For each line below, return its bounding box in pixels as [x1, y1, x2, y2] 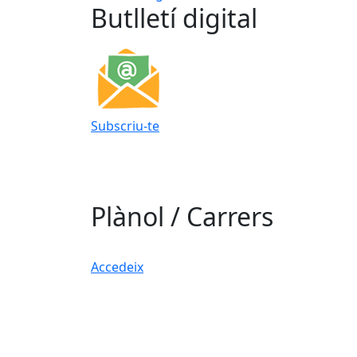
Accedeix [91, 258, 143, 277]
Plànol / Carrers [91, 199, 273, 234]
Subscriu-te [91, 117, 159, 135]
